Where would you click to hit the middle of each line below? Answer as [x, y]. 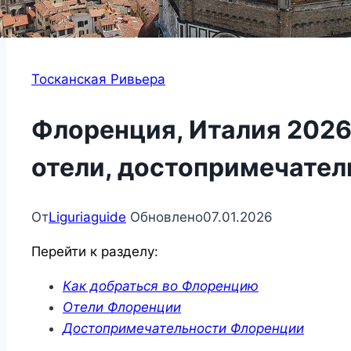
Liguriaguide [87, 217]
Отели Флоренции [122, 308]
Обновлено [166, 217]
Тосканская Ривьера [98, 80]
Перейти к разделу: [95, 252]
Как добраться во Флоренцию [161, 286]
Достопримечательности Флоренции [183, 329]
